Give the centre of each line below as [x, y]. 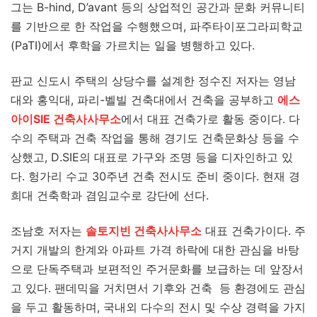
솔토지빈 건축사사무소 [144, 231]
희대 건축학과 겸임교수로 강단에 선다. [111, 195]
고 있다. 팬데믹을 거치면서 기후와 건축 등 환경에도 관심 [158, 288]
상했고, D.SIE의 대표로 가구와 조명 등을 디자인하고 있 [152, 157]
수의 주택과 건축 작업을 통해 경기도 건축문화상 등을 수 [155, 138]
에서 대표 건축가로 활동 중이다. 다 [211, 119]
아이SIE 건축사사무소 [66, 119]
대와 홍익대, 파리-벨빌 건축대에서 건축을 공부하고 [144, 100]
